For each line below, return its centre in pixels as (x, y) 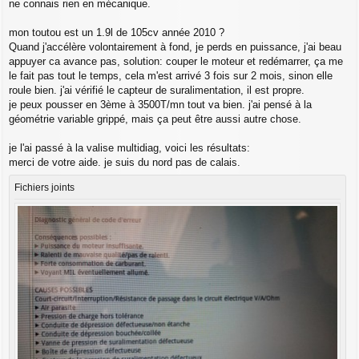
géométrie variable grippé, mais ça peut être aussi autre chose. (155, 119)
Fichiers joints (44, 188)
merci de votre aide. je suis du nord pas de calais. (125, 163)
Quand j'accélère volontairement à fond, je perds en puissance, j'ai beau (175, 47)
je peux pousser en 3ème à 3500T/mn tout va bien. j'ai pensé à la (160, 105)
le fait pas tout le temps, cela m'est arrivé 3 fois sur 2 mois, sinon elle (171, 76)
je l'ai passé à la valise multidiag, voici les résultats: (129, 148)
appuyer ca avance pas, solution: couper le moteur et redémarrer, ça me (176, 62)
